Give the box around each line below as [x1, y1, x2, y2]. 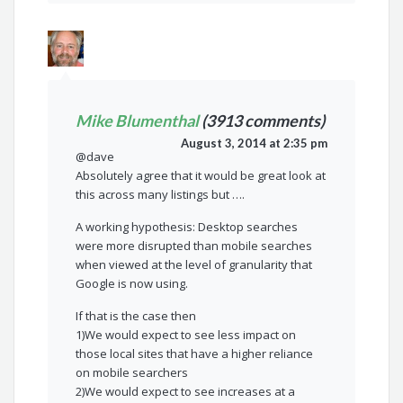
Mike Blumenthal [76, 111, 200, 131]
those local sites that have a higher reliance [76, 345, 314, 363]
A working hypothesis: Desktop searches [76, 219, 299, 236]
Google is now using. [76, 275, 189, 292]
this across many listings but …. [76, 186, 246, 203]
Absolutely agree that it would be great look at [76, 167, 327, 184]
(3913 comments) [199, 111, 326, 131]
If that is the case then [76, 308, 197, 325]
